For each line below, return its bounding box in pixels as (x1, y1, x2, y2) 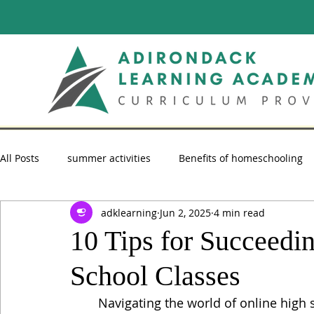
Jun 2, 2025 (160, 205, 211, 219)
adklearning (101, 205, 157, 219)
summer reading (28, 207, 107, 221)
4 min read (214, 205, 265, 219)
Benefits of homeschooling (179, 151, 303, 165)
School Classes (70, 260, 240, 292)
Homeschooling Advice (135, 207, 240, 221)
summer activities (67, 151, 151, 165)
